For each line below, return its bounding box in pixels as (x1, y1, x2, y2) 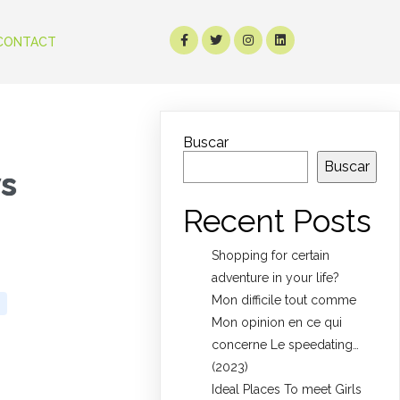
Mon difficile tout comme (212, 293, 357, 308)
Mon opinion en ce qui (212, 315, 343, 330)
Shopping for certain (212, 248, 330, 263)
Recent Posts (183, 203, 372, 239)
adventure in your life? (212, 271, 340, 286)
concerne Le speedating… (212, 337, 360, 353)
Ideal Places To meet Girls (212, 382, 362, 397)
